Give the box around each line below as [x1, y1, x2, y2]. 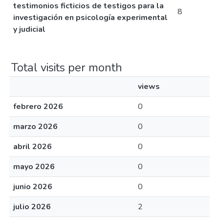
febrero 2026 [13, 101, 63, 112]
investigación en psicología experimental [13, 12, 168, 23]
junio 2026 [13, 181, 52, 192]
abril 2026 [13, 141, 52, 152]
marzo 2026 [13, 121, 58, 132]
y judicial [13, 24, 45, 35]
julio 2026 [13, 201, 51, 212]
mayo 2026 [13, 161, 55, 172]
